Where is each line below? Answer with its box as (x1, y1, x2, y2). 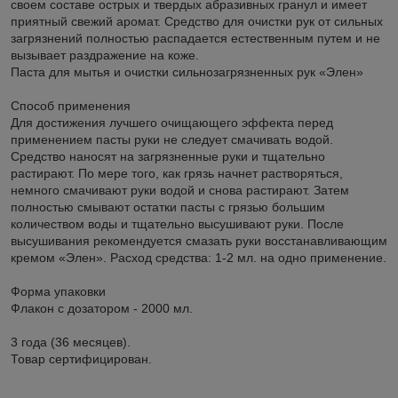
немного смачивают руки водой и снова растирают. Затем (11, 182, 349, 197)
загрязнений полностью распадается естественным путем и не (11, 30, 380, 45)
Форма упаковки (11, 283, 106, 298)
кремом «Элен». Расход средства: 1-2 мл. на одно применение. (11, 250, 386, 265)
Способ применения (11, 98, 131, 113)
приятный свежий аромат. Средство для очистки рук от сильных (11, 13, 383, 28)
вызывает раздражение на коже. (11, 47, 199, 62)
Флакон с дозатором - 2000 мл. (11, 300, 193, 315)
